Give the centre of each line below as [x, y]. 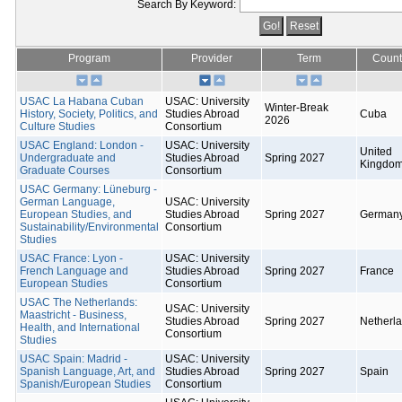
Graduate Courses [65, 170]
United [376, 152]
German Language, [67, 202]
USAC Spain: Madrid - [74, 359]
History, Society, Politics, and [89, 114]
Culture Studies [57, 127]
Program [89, 58]
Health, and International [80, 328]
